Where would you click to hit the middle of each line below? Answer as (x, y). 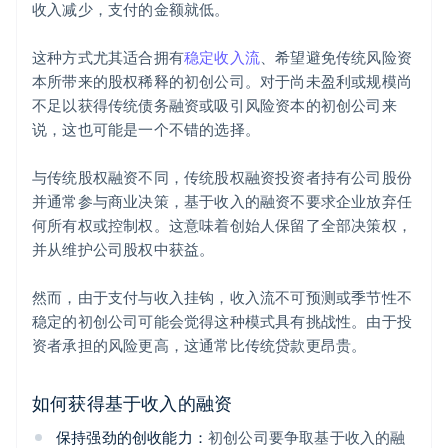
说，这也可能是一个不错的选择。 (146, 129)
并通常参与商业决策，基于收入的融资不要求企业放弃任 (222, 201)
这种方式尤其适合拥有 (108, 57)
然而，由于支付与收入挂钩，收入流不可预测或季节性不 (222, 297)
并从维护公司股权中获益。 (123, 249)
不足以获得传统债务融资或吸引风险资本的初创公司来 (214, 105)
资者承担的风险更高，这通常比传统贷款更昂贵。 (199, 345)
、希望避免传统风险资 (336, 57)
